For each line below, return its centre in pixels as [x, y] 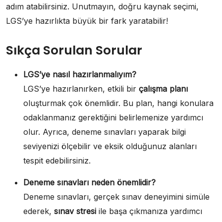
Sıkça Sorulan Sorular [74, 51]
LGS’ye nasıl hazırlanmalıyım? [80, 75]
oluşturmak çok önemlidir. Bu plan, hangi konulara [118, 103]
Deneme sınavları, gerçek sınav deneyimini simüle [116, 197]
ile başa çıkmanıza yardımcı [149, 211]
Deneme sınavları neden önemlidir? [89, 183]
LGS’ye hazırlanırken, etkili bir [81, 89]
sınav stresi [75, 211]
